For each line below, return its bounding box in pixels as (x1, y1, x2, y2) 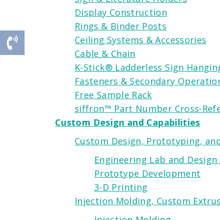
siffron (75, 102, 105, 114)
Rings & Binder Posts (75, 20, 167, 32)
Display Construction (75, 6, 167, 18)
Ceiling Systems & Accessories (75, 33, 207, 46)
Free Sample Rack (75, 88, 152, 101)
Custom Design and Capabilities (55, 116, 200, 128)
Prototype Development (94, 167, 201, 179)
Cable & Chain (75, 47, 136, 59)
